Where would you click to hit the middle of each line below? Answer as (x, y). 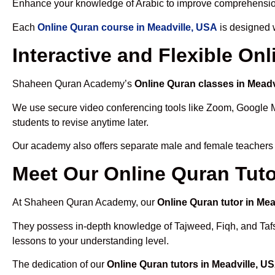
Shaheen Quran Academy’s (73, 84)
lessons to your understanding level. (91, 241)
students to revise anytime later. (80, 122)
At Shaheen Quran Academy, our (85, 203)
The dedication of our (60, 265)
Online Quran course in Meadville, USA (127, 27)
